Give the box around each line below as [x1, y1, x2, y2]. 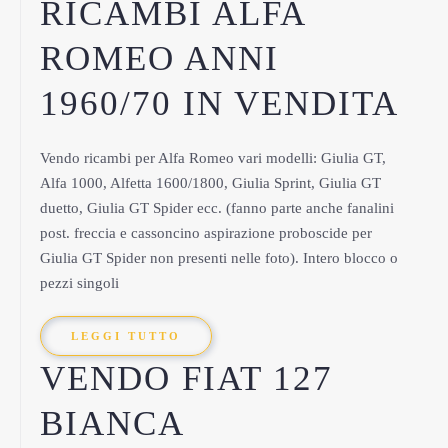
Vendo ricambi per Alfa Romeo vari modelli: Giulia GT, [40, 150, 386, 166]
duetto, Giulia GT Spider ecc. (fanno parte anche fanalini [40, 200, 394, 216]
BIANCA [40, 404, 185, 443]
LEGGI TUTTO [71, 330, 181, 342]
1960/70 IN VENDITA [40, 84, 399, 123]
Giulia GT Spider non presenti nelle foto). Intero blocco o [40, 250, 398, 266]
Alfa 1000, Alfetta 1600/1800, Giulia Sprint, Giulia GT [40, 175, 381, 191]
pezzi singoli [40, 275, 119, 291]
